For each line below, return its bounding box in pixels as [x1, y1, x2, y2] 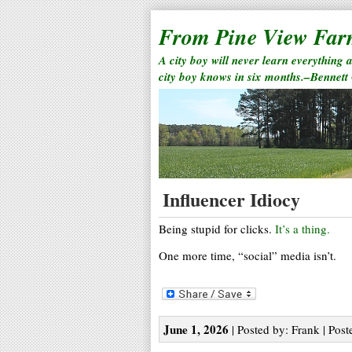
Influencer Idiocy [163, 185, 300, 213]
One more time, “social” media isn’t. [159, 247, 336, 263]
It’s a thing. [275, 221, 330, 236]
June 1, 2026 [163, 320, 229, 338]
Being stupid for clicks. [159, 221, 275, 236]
